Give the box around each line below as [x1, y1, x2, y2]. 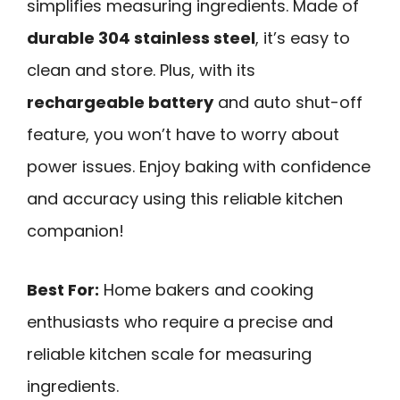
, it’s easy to [255, 26, 350, 49]
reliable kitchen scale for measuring [27, 343, 312, 366]
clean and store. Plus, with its [27, 58, 255, 81]
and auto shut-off [213, 90, 362, 113]
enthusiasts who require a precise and [27, 311, 333, 334]
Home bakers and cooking [99, 279, 313, 302]
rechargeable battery [27, 90, 213, 113]
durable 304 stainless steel [27, 26, 255, 49]
